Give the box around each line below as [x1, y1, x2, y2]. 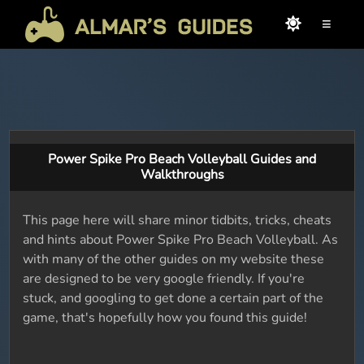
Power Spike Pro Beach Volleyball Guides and [48, 150, 316, 168]
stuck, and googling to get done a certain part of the [23, 289, 324, 307]
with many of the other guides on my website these [23, 250, 325, 268]
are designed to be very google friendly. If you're [23, 270, 305, 288]
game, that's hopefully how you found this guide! [23, 309, 308, 327]
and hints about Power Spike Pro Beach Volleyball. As [23, 231, 339, 249]
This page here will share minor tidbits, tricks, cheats [23, 211, 332, 229]
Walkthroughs [140, 166, 224, 184]
